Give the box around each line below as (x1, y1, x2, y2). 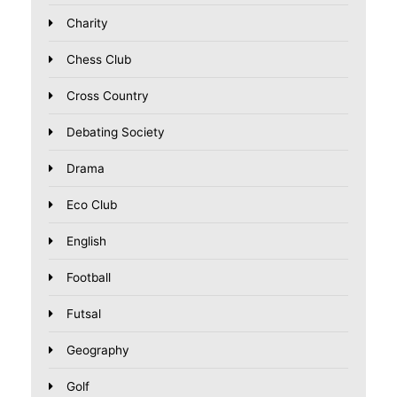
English (66, 233, 106, 248)
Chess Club (66, 51, 131, 66)
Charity (66, 15, 108, 30)
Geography (66, 342, 129, 357)
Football (66, 269, 111, 284)
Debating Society (66, 124, 165, 139)
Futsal (66, 306, 101, 321)
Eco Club (66, 197, 117, 212)
